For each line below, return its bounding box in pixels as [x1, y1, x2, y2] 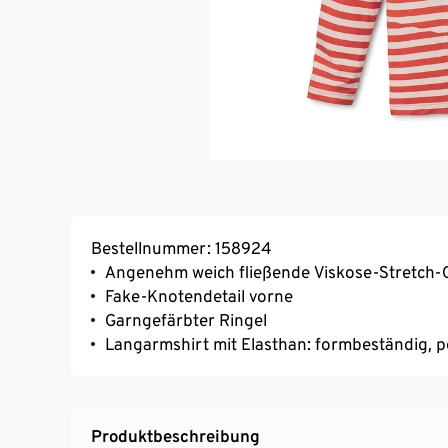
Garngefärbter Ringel [105, 309, 267, 330]
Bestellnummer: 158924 [91, 237, 271, 258]
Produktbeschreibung [91, 425, 260, 446]
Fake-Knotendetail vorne [105, 285, 293, 306]
